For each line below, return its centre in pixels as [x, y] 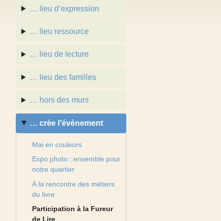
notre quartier [54, 169]
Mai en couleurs [57, 144]
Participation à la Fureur [73, 209]
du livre [44, 194]
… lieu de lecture [59, 54]
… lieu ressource [59, 32]
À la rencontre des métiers [74, 184]
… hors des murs [59, 100]
